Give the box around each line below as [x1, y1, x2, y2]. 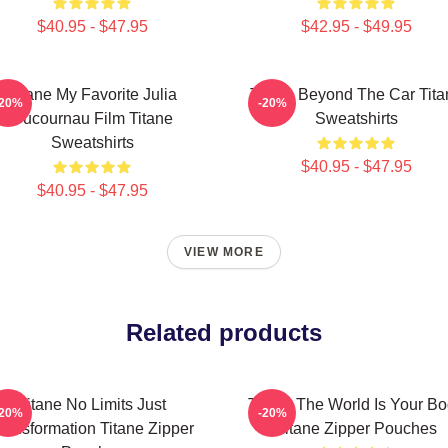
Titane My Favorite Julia [7, 86, 177, 103]
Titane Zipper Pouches [275, 420, 437, 437]
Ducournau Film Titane [11, 110, 173, 127]
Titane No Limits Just [18, 396, 166, 413]
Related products [126, 319, 322, 346]
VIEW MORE [184, 245, 264, 259]
